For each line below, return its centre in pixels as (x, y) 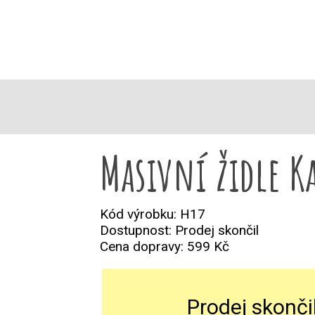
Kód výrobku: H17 (152, 214)
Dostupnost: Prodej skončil (179, 230)
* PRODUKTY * (249, 57)
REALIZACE (155, 57)
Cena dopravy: (143, 246)
